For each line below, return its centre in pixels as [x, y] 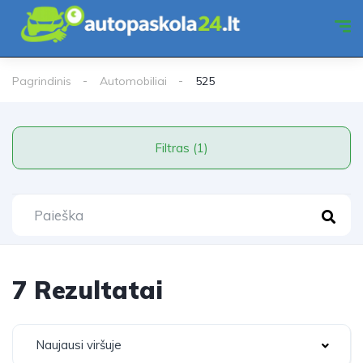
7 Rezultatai [88, 290]
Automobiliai [133, 81]
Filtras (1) [201, 148]
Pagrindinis [42, 81]
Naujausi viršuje [79, 345]
